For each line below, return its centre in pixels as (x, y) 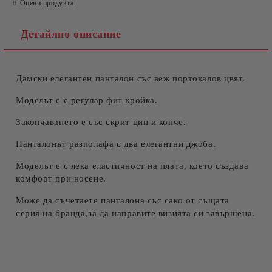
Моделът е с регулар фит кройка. (87, 100)
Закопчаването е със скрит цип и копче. (101, 122)
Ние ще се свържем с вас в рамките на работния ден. (117, 97)
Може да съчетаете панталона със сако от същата (123, 200)
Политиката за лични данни (158, 79)
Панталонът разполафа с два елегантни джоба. (116, 144)
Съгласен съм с (70, 79)
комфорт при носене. (61, 178)
